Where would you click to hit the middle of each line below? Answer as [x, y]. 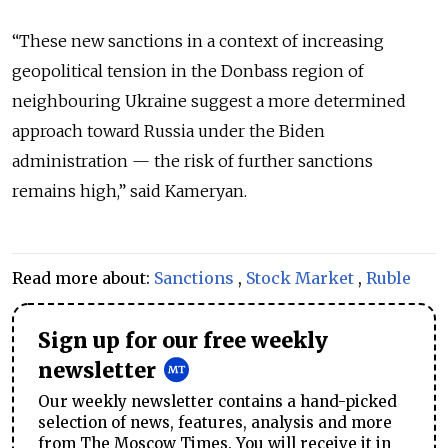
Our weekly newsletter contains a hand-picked [217, 401]
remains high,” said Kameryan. [129, 190]
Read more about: [83, 277]
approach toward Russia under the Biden [168, 130]
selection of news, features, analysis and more [215, 422]
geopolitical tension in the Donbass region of [188, 70]
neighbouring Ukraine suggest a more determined [209, 100]
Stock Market [300, 277]
